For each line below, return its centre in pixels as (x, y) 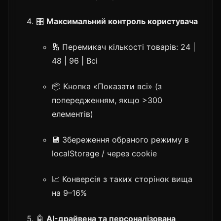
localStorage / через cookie (104, 153)
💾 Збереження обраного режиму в (120, 139)
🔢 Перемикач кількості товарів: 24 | (124, 47)
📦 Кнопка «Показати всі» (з (107, 86)
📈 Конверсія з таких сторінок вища (122, 179)
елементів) (73, 114)
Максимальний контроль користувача (122, 21)
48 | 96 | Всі (75, 60)
